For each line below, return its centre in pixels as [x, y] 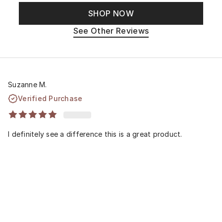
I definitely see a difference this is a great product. [95, 134]
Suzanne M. [28, 84]
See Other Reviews [111, 31]
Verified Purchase [50, 98]
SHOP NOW [111, 13]
